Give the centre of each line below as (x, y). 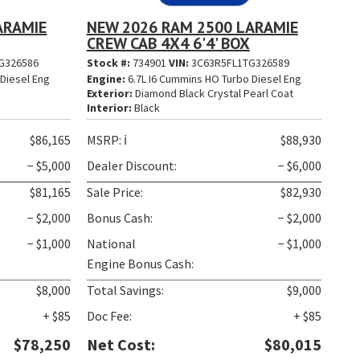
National (111, 243)
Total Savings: (125, 290)
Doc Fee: (109, 315)
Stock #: (109, 62)
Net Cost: (121, 344)
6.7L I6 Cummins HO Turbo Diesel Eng (213, 78)
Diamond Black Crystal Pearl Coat (213, 93)
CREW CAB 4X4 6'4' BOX (168, 43)
